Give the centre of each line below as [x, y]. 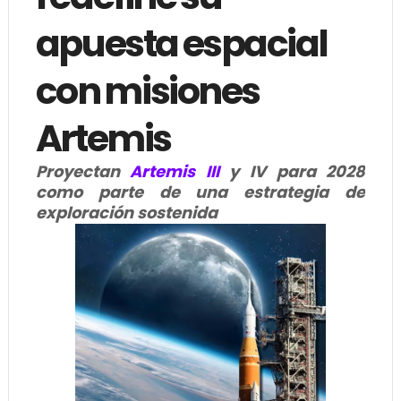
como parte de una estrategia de [200, 192]
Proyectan [83, 171]
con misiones [147, 90]
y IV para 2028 [292, 171]
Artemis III [175, 171]
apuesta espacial [181, 43]
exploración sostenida [126, 212]
